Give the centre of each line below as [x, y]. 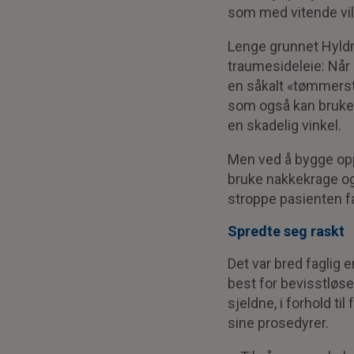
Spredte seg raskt [286, 231]
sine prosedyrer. [278, 322]
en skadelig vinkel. [284, 125]
